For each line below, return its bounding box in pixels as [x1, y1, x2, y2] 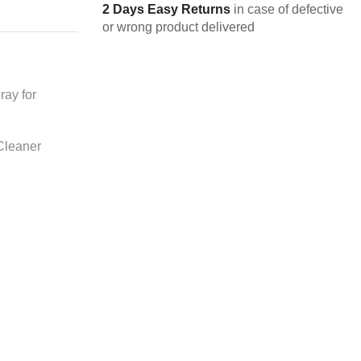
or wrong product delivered [102, 20, 255, 35]
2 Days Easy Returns [102, 2, 230, 17]
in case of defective [230, 2, 343, 17]
